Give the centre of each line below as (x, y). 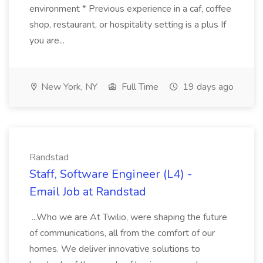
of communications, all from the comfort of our (122, 233)
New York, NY (68, 87)
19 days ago (207, 87)
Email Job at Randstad (88, 192)
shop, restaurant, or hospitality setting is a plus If (128, 25)
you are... (48, 41)
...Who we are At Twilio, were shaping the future (128, 217)
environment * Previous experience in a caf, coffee (130, 9)
